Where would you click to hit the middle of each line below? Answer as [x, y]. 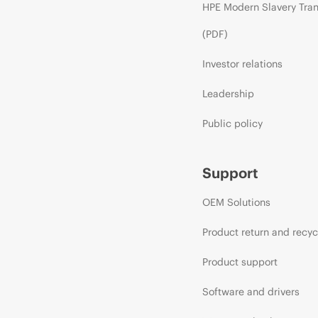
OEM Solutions [236, 203]
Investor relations [242, 64]
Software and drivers [251, 292]
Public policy [232, 124]
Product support [240, 262]
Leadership [228, 94]
